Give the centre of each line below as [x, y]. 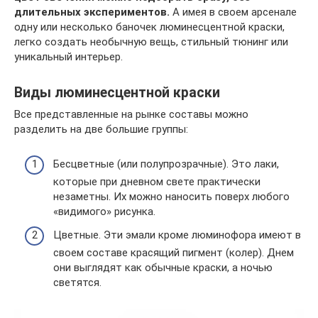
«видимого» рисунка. [104, 211]
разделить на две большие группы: [101, 130]
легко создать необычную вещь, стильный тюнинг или [151, 42]
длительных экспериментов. [92, 12]
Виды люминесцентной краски [117, 93]
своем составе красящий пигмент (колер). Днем [174, 253]
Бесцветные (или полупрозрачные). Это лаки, [166, 164]
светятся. [77, 283]
